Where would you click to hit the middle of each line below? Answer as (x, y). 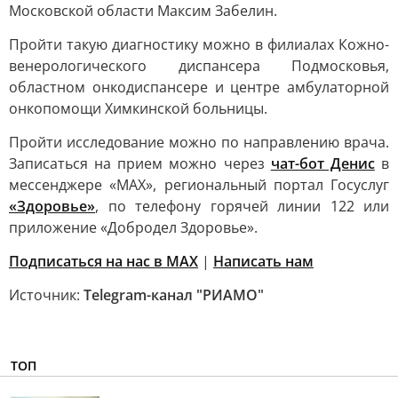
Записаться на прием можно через (140, 163)
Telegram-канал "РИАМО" (174, 295)
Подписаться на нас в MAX (103, 261)
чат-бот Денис (322, 163)
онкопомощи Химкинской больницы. (138, 108)
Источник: (46, 295)
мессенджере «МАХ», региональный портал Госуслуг (199, 185)
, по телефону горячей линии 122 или (242, 206)
